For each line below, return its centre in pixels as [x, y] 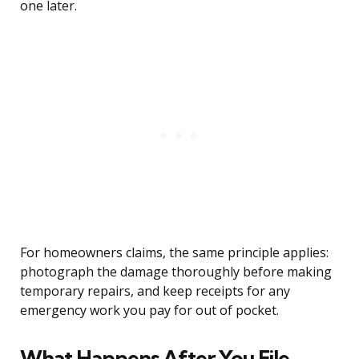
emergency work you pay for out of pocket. [149, 311]
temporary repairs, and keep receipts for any [155, 291]
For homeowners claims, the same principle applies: [174, 253]
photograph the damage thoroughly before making [176, 272]
